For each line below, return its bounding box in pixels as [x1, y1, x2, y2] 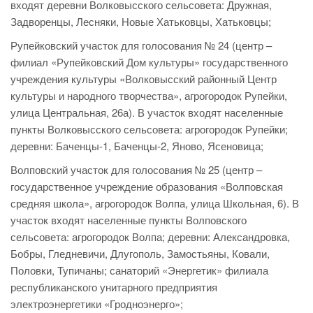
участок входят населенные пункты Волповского [10, 212, 247, 228]
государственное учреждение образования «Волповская [10, 179, 283, 194]
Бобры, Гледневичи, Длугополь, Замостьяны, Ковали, [10, 246, 270, 261]
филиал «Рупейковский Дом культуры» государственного [10, 54, 288, 70]
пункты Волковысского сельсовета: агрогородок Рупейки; [10, 122, 288, 137]
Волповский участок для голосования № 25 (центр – [10, 162, 262, 177]
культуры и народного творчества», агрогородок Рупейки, [10, 88, 287, 103]
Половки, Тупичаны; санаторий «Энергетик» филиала [10, 263, 268, 278]
